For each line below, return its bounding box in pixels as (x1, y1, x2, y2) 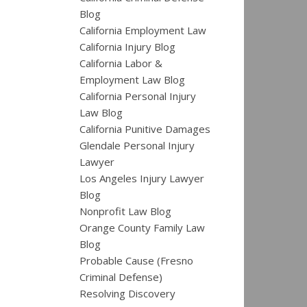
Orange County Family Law (79, 220, 205, 234)
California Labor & (79, 56, 162, 70)
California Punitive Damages (79, 121, 210, 136)
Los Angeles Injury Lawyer (79, 171, 204, 185)
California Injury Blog (79, 39, 175, 53)
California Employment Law (79, 23, 206, 37)
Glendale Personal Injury (79, 138, 195, 152)
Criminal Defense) (79, 269, 162, 284)
